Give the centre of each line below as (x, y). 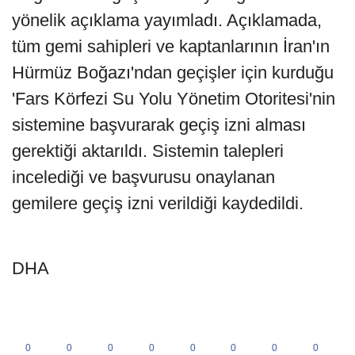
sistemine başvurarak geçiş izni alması (159, 124)
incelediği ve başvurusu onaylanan (143, 177)
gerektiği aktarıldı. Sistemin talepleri (148, 151)
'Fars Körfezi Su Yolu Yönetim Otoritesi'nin (174, 98)
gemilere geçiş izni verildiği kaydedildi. (158, 203)
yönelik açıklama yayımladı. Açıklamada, (167, 20)
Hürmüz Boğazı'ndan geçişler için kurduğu (173, 72)
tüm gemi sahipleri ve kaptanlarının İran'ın (171, 46)
